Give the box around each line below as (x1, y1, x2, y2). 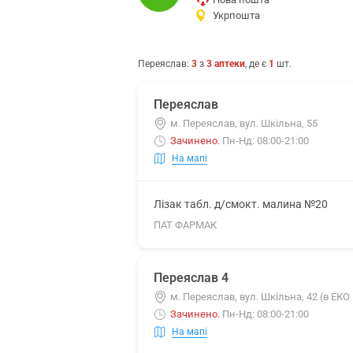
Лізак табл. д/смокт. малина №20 (154, 198, 328, 210)
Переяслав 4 (154, 270, 229, 285)
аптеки (214, 58, 245, 69)
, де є (245, 58, 269, 69)
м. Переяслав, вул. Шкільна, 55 (170, 117, 318, 129)
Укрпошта (213, 9, 260, 21)
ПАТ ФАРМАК (154, 219, 217, 231)
